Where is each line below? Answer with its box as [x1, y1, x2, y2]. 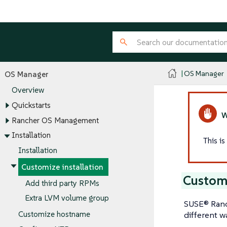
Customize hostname [18, 209, 90, 219]
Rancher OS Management [11, 116, 99, 126]
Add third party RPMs [25, 178, 99, 188]
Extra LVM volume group [25, 193, 109, 203]
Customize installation [21, 162, 103, 172]
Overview [11, 85, 44, 95]
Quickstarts [11, 100, 51, 110]
